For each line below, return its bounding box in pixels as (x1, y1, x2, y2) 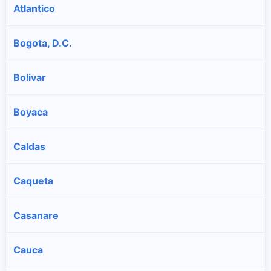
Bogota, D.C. (13, 37, 72, 49)
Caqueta (13, 175, 53, 187)
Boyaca (13, 106, 48, 118)
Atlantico (13, 2, 55, 15)
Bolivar (13, 71, 46, 83)
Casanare (13, 209, 59, 221)
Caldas (13, 140, 45, 152)
